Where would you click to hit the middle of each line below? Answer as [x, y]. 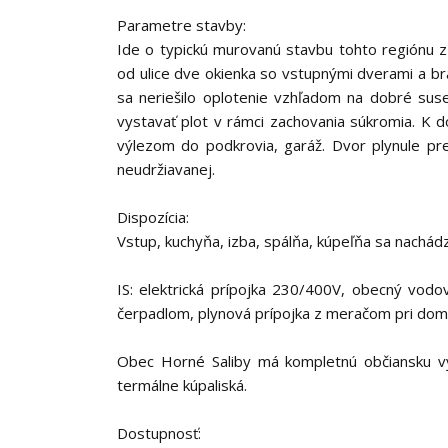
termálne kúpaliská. [182, 385]
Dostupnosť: [159, 433]
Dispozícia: [153, 217]
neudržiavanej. [166, 169]
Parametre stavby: [181, 25]
